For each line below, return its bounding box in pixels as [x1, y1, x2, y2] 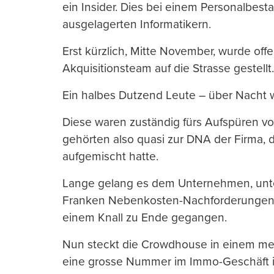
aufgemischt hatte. [62, 149, 158, 164]
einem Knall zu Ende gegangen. [62, 210, 227, 225]
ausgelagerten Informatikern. [62, 17, 211, 32]
